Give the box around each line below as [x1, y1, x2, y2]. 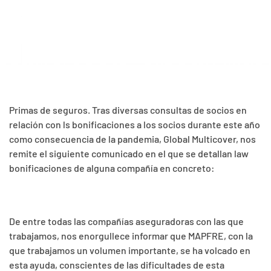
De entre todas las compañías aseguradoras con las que [9, 215, 244, 227]
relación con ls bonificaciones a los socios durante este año [9, 119, 260, 131]
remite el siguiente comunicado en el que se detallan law [9, 148, 249, 160]
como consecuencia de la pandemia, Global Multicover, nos [9, 133, 256, 145]
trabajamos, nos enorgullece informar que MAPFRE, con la [9, 230, 253, 242]
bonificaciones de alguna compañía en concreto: [9, 162, 215, 174]
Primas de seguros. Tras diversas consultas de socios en [9, 104, 247, 116]
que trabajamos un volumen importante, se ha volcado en [9, 244, 250, 256]
